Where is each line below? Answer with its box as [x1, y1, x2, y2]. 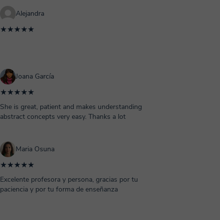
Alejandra [16, 9, 44, 18]
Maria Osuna [16, 144, 55, 154]
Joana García [16, 72, 54, 81]
